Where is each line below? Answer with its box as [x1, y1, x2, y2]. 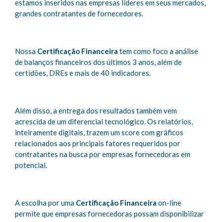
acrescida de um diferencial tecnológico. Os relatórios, [15, 117, 193, 126]
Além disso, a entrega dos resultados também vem [15, 106, 177, 115]
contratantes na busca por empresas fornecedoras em [15, 150, 190, 159]
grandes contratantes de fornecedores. [15, 9, 143, 18]
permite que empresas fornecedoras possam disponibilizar [15, 209, 204, 218]
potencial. [15, 161, 47, 169]
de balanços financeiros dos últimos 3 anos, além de [15, 57, 182, 66]
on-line [157, 198, 181, 207]
